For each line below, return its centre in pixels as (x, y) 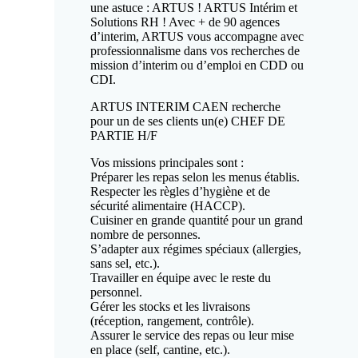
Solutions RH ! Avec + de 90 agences (185, 22)
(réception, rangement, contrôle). (172, 321)
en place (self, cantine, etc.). (160, 350)
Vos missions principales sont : (167, 163)
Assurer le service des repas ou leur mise (192, 335)
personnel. (116, 292)
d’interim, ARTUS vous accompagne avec (197, 36)
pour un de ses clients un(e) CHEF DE (188, 121)
